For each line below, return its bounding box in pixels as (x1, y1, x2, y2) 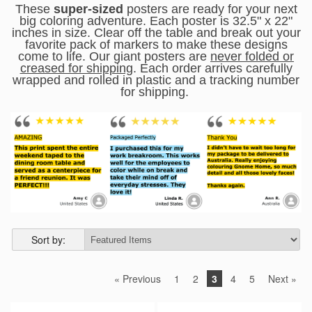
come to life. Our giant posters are (18, 49, 210, 63)
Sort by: (31, 232, 65, 247)
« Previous (114, 272, 161, 286)
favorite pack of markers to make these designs (24, 37, 288, 52)
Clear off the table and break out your (93, 25, 301, 40)
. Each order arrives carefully (132, 61, 292, 75)
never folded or (210, 49, 294, 63)
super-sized (53, 1, 123, 16)
